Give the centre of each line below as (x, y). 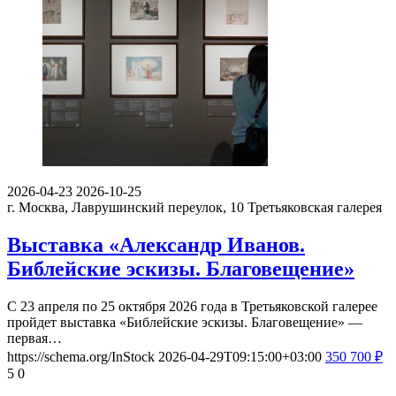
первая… (34, 338)
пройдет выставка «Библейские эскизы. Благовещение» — (185, 322)
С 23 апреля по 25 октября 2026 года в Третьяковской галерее (192, 306)
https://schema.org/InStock (81, 356)
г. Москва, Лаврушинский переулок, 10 (126, 208)
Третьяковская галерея (315, 208)
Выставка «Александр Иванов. (156, 244)
